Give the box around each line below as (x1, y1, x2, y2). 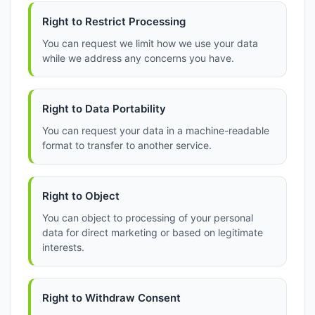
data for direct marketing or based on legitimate (42, 226, 263, 238)
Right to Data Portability (42, 102, 166, 115)
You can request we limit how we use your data (42, 37, 258, 49)
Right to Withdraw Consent (42, 291, 181, 304)
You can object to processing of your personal (42, 212, 253, 224)
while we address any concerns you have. (42, 52, 234, 64)
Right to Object (42, 189, 120, 202)
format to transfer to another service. (42, 139, 212, 151)
